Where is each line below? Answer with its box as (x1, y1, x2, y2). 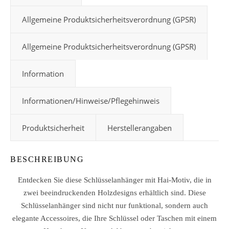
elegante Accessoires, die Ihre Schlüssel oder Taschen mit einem (12, 214, 217, 222)
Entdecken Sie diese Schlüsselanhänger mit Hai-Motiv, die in (17, 176, 212, 184)
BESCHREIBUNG (10, 155, 84, 164)
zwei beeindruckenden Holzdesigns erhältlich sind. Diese (23, 189, 206, 197)
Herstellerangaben (107, 123, 172, 133)
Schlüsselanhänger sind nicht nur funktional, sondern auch (21, 201, 208, 210)
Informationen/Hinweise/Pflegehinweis (22, 96, 159, 106)
